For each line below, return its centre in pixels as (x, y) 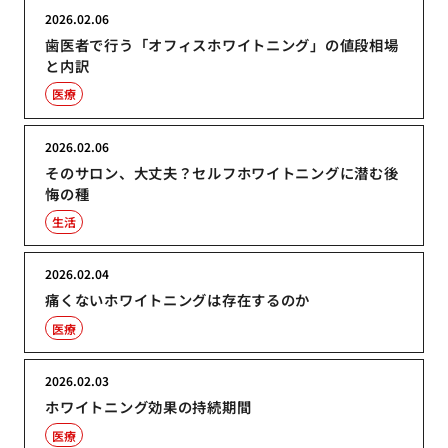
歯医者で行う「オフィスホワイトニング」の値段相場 (222, 44)
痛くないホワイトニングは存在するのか (178, 300)
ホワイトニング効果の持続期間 (148, 406)
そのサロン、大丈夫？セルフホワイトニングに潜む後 (222, 172)
